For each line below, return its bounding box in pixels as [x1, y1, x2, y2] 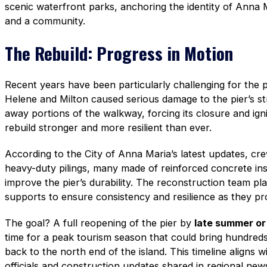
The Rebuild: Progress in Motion [5, 39, 233, 66]
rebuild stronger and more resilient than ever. [5, 122, 212, 134]
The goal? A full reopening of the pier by [5, 217, 194, 229]
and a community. [5, 14, 85, 27]
